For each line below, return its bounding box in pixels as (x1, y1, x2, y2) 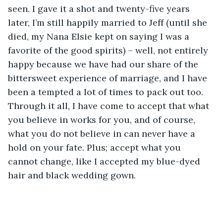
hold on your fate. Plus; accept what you (8, 141, 183, 153)
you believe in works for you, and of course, (8, 113, 198, 125)
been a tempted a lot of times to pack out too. (8, 86, 206, 98)
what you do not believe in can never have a (8, 127, 198, 139)
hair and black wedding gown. (8, 169, 136, 181)
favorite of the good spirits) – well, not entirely (8, 44, 211, 56)
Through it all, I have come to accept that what (8, 100, 212, 111)
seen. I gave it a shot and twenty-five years (8, 2, 192, 14)
